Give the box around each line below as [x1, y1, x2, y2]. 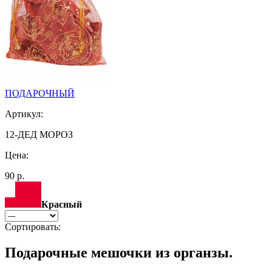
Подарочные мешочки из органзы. [5, 244, 233, 260]
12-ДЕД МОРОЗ [5, 129, 73, 140]
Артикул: [5, 108, 43, 119]
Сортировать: [5, 221, 61, 232]
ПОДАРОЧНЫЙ [5, 87, 75, 98]
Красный [41, 199, 82, 209]
